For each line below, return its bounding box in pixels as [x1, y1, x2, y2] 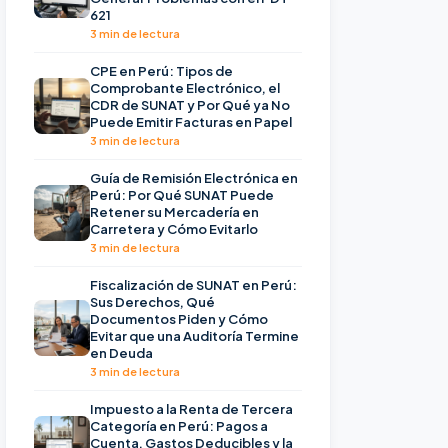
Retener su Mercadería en [90, 203, 259, 220]
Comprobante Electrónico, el [90, 79, 280, 96]
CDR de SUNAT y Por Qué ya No [90, 96, 290, 113]
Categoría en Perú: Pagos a [90, 417, 268, 434]
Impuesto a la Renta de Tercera [90, 400, 293, 417]
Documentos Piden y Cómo [90, 310, 268, 327]
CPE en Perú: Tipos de [90, 62, 233, 79]
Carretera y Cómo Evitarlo [90, 220, 258, 237]
